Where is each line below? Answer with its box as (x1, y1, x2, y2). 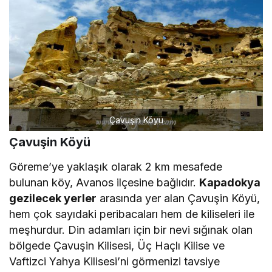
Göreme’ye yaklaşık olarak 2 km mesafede (9, 162, 223, 175)
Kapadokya (199, 178, 261, 191)
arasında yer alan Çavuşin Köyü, (97, 194, 260, 207)
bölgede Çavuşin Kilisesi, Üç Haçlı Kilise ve (9, 241, 225, 254)
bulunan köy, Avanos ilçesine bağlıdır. (9, 178, 200, 191)
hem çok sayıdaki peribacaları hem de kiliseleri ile (9, 209, 255, 223)
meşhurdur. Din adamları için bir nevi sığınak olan (9, 225, 253, 239)
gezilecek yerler (9, 194, 97, 207)
